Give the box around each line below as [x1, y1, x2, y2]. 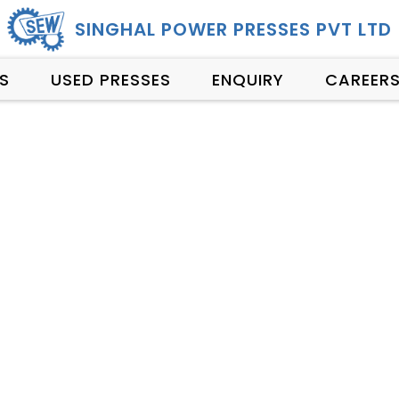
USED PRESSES [50, 69, 171, 91]
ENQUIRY [211, 69, 284, 91]
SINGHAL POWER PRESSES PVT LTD [75, 17, 393, 42]
